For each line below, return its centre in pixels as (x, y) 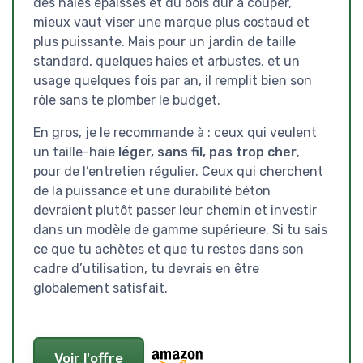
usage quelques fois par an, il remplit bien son (173, 80)
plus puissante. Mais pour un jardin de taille (164, 41)
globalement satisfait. (100, 288)
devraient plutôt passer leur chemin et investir (175, 210)
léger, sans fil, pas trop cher (207, 152)
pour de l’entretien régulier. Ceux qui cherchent (178, 171)
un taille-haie (76, 152)
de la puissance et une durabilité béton (152, 190)
